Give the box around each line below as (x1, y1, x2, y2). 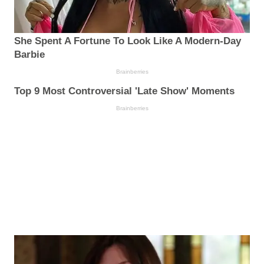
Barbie (14, 49, 45, 61)
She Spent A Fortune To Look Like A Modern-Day (14, 35, 241, 47)
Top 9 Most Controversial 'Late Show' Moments (14, 85, 235, 97)
